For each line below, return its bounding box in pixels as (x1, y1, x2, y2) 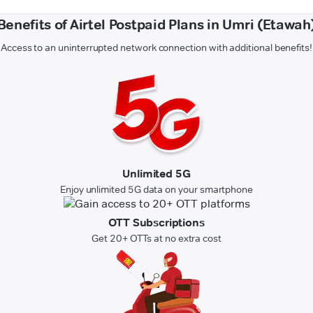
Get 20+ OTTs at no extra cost (92, 232, 221, 245)
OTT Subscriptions (108, 216, 205, 230)
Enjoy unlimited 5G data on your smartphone (59, 183, 254, 196)
